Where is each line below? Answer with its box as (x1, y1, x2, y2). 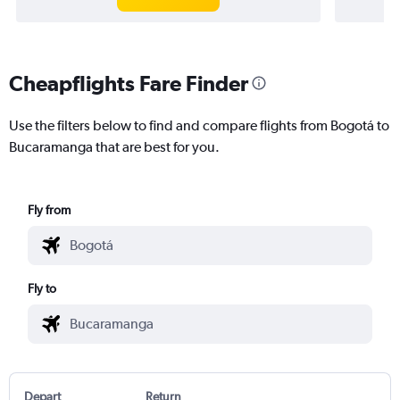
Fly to (28, 280, 57, 296)
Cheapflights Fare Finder (9, 70, 248, 96)
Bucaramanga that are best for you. (9, 137, 220, 155)
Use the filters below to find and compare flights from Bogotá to (9, 116, 389, 134)
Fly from (28, 202, 71, 217)
